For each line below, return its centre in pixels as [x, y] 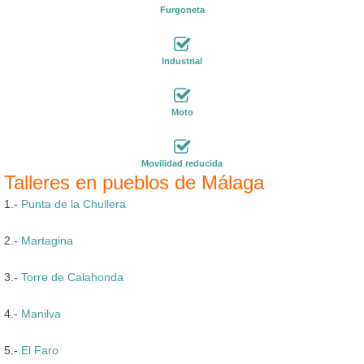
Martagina [47, 240]
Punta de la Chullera [74, 204]
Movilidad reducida [182, 163]
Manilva [41, 313]
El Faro [40, 350]
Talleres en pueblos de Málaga [134, 182]
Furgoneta [182, 9]
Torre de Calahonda [72, 277]
